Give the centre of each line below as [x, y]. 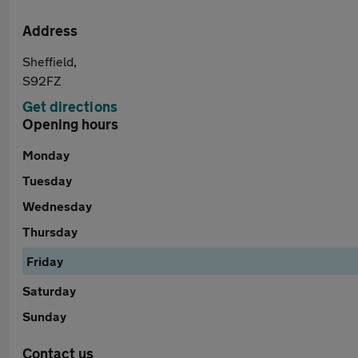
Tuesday [47, 180]
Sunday [44, 316]
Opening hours [70, 124]
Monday [46, 155]
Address [50, 30]
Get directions [70, 106]
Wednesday [57, 206]
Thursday [50, 231]
